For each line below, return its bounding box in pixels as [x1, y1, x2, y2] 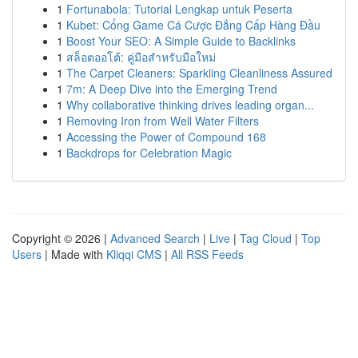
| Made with [42, 246, 106, 262]
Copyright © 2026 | [12, 230, 110, 246]
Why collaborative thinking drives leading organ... [66, 97, 314, 113]
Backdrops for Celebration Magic [66, 145, 232, 161]
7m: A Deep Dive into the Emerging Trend [66, 81, 277, 97]
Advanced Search [110, 230, 200, 246]
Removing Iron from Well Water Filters [66, 113, 259, 129]
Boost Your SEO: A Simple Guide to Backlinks [66, 33, 296, 49]
